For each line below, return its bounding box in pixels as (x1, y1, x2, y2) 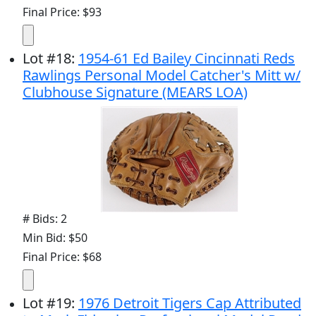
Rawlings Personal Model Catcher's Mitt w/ (23, 65, 300, 85)
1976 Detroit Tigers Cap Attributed (78, 293, 301, 312)
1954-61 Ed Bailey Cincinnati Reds (78, 48, 295, 68)
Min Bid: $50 (23, 229, 87, 245)
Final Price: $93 (23, 4, 102, 20)
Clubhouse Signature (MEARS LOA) (23, 82, 248, 102)
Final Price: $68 (23, 248, 102, 265)
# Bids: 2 (23, 210, 67, 226)
